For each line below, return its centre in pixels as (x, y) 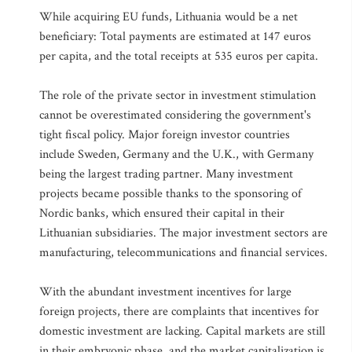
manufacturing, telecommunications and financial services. (183, 253)
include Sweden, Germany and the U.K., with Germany (176, 154)
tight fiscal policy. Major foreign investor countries (165, 135)
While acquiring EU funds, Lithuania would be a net (169, 17)
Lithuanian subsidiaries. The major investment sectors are (183, 233)
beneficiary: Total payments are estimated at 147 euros (175, 37)
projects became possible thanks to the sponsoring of (170, 194)
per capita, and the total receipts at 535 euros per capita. (179, 56)
